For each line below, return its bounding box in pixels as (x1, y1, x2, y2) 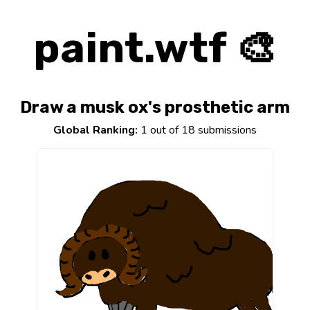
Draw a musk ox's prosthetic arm (20, 98, 290, 118)
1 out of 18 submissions (138, 122, 257, 138)
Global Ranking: (53, 122, 138, 138)
